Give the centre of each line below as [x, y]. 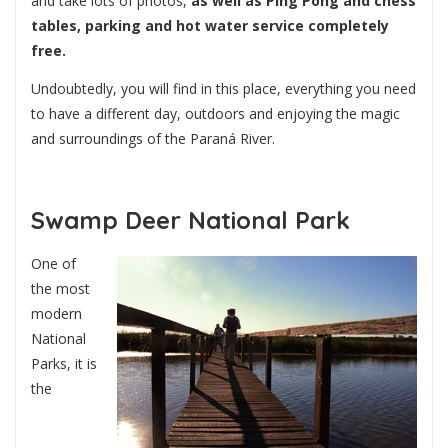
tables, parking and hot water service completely [210, 26]
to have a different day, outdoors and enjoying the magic [215, 113]
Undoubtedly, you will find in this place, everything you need [223, 88]
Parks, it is [64, 364]
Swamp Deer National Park [190, 219]
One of [53, 264]
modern [56, 314]
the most [60, 289]
